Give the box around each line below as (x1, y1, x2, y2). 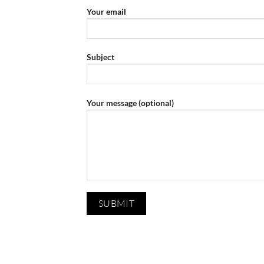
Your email (87, 6, 126, 16)
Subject (87, 52, 114, 62)
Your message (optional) (87, 98, 174, 108)
